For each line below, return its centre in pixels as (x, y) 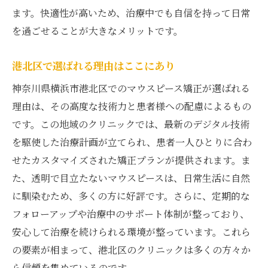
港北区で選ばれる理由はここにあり (93, 65)
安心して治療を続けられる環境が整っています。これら (131, 232)
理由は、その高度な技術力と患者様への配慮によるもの (132, 106)
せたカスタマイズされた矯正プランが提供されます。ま (131, 160)
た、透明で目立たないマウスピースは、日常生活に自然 (131, 178)
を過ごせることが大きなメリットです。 (98, 31)
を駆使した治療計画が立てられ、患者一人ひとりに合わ (132, 142)
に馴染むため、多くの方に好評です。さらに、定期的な (131, 196)
